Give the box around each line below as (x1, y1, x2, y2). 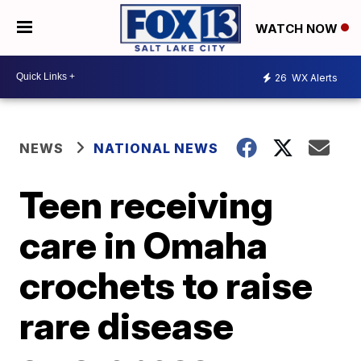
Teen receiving (19, 181, 274, 227)
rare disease (19, 302, 234, 348)
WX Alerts (289, 72, 338, 85)
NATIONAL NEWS (93, 139, 219, 156)
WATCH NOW (255, 20, 341, 36)
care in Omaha (19, 222, 268, 268)
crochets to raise (19, 262, 313, 308)
